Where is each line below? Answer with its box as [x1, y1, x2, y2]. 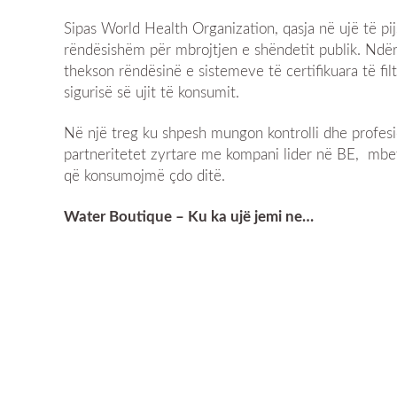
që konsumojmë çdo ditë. [64, 167, 225, 183]
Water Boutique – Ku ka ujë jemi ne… [64, 208, 314, 224]
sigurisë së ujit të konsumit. [64, 84, 239, 100]
